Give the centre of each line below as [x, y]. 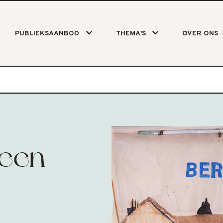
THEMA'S [131, 34]
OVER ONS [200, 34]
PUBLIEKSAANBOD [47, 34]
